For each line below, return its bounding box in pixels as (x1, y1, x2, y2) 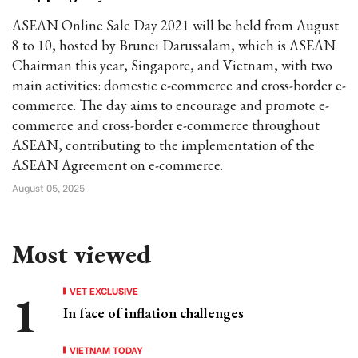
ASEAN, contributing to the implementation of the (12, 136, 315, 154)
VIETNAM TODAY (70, 343, 143, 356)
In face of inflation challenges (63, 304, 244, 322)
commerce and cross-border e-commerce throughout (12, 116, 320, 134)
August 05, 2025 (12, 181, 85, 194)
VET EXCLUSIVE (70, 284, 138, 297)
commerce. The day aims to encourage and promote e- (12, 96, 329, 114)
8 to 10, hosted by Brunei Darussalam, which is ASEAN (12, 36, 336, 54)
